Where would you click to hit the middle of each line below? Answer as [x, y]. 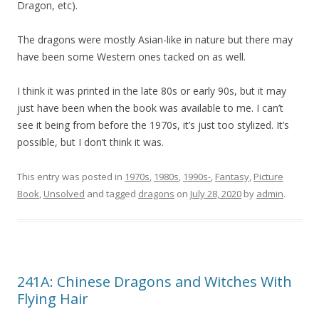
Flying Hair [53, 299]
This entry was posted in [71, 177]
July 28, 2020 [216, 194]
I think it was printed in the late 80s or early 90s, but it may [152, 91]
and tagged [111, 194]
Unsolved [64, 194]
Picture [268, 177]
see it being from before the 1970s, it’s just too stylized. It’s [153, 125]
